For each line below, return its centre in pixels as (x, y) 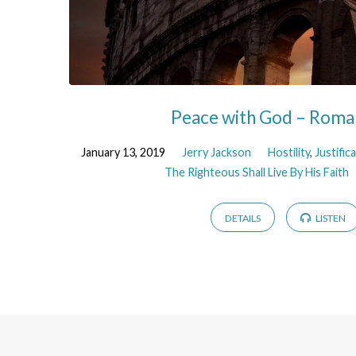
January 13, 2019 (123, 153)
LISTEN (330, 218)
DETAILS (242, 218)
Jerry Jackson (216, 153)
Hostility (288, 153)
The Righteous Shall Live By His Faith (256, 172)
